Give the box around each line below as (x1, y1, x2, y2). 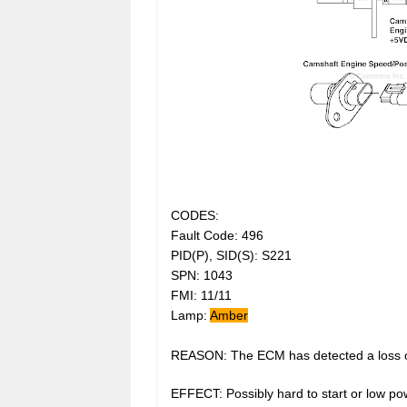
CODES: (171, 207, 219, 223)
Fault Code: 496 (171, 227, 263, 243)
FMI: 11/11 (171, 287, 232, 303)
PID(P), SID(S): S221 (171, 247, 292, 263)
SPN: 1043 (171, 267, 233, 283)
